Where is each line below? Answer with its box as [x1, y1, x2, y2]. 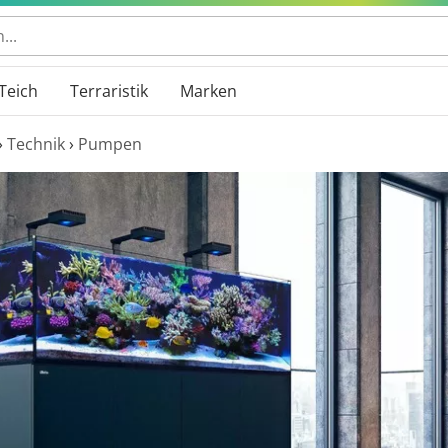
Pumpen [78, 133, 142, 155]
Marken [180, 80, 237, 102]
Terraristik [70, 80, 148, 102]
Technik [7, 133, 65, 155]
